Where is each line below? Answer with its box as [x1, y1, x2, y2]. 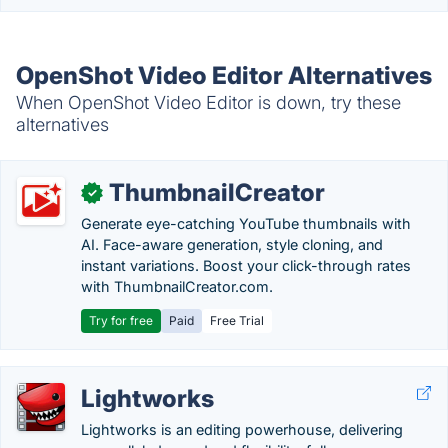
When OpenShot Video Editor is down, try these [16, 92, 401, 113]
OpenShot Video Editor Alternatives [16, 61, 432, 90]
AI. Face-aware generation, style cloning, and [81, 236, 383, 253]
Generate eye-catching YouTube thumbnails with [81, 215, 411, 232]
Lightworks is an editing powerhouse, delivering [81, 421, 403, 438]
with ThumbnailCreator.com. [81, 278, 273, 295]
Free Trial [210, 313, 264, 328]
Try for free [89, 313, 153, 328]
